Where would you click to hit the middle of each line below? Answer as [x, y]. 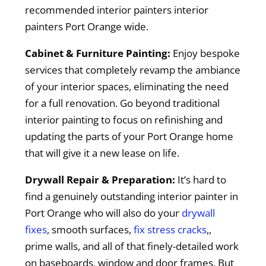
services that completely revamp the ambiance [133, 70]
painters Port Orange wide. [87, 26]
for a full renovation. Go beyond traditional [123, 103]
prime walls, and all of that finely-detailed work [132, 246]
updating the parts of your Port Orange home [129, 136]
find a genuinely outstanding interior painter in [132, 196]
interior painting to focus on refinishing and [124, 120]
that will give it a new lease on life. [102, 153]
